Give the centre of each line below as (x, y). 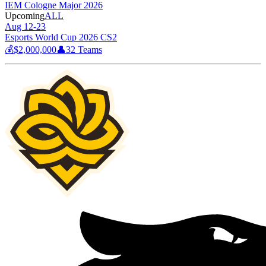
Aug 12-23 (25, 26)
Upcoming (25, 16)
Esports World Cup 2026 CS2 (61, 37)
